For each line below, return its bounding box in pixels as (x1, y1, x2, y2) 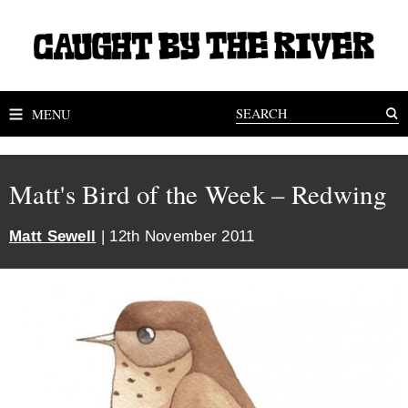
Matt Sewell (9, 227, 97, 246)
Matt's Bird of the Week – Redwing (9, 177, 386, 211)
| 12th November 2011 (96, 227, 255, 246)
